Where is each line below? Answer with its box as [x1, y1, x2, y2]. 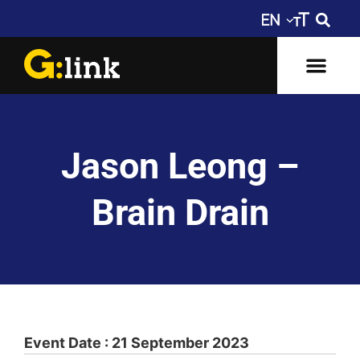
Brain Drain [91, 190, 269, 234]
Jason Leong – [61, 144, 299, 187]
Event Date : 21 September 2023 [24, 333, 249, 351]
